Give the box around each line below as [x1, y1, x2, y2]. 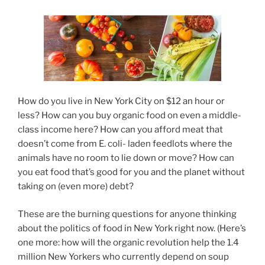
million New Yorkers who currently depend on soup [18, 251, 229, 262]
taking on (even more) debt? [18, 181, 134, 192]
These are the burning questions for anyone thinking [18, 208, 237, 219]
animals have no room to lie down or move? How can [18, 153, 234, 164]
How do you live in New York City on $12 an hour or [18, 96, 225, 107]
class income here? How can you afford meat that [18, 124, 223, 135]
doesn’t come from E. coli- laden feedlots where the [18, 138, 232, 150]
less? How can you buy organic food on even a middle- [18, 110, 241, 121]
